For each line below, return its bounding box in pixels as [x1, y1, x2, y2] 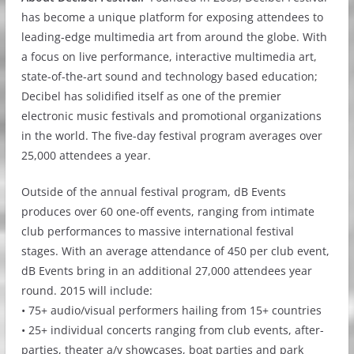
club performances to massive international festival [21, 223, 294, 239]
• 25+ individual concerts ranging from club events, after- [21, 322, 324, 337]
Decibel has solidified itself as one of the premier [21, 88, 281, 104]
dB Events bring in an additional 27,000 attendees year [21, 262, 312, 278]
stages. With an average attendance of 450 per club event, [21, 243, 330, 258]
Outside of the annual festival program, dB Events [21, 183, 286, 199]
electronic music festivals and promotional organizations [21, 107, 322, 123]
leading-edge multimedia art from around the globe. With [21, 28, 327, 44]
